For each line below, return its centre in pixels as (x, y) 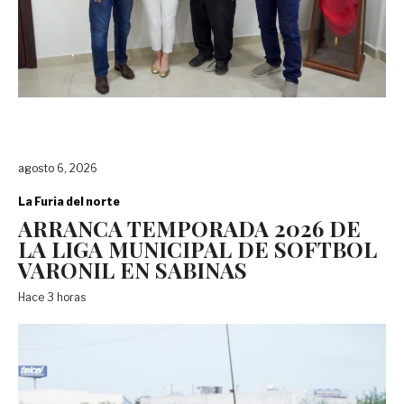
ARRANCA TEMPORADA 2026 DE (189, 228)
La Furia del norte (69, 201)
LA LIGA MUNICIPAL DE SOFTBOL (197, 248)
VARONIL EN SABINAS (133, 269)
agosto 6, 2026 (58, 168)
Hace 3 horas (55, 297)
